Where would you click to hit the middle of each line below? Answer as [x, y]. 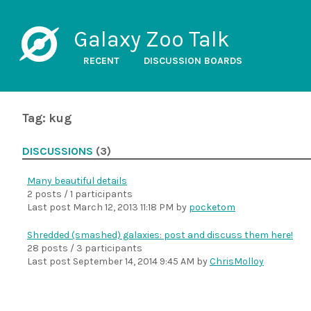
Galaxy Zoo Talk [151, 39]
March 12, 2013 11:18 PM [123, 207]
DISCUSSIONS [58, 151]
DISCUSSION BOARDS [193, 61]
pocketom [212, 207]
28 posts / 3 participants [85, 248]
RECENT [101, 61]
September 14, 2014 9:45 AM [134, 261]
